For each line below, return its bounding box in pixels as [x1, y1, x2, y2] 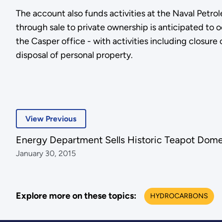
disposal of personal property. [15, 49, 133, 60]
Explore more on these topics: [15, 190, 136, 201]
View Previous [25, 114, 77, 124]
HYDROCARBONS [150, 191, 208, 200]
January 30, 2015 [15, 149, 76, 159]
